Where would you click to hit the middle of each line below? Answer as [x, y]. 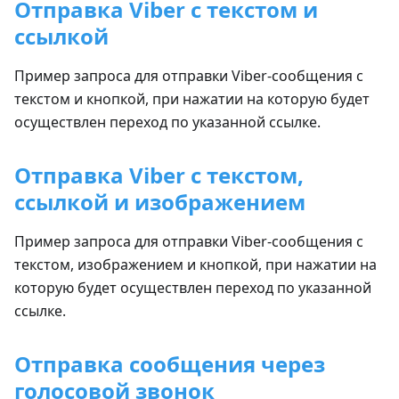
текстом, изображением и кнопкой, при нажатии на [195, 265]
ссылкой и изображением [160, 202]
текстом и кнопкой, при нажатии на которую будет [192, 99]
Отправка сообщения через [170, 364]
